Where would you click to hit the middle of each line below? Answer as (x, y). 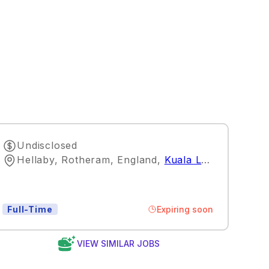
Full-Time (30, 209)
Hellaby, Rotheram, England (87, 159)
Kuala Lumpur (183, 159)
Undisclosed (47, 145)
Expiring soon (185, 209)
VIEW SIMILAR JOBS (118, 243)
